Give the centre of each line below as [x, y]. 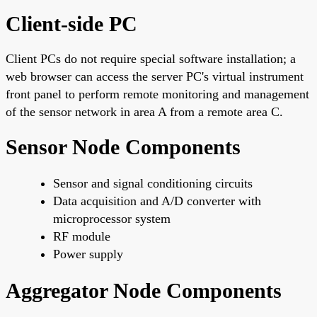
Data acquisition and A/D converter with [157, 201]
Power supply [88, 254]
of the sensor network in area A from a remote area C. [144, 111]
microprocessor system [112, 218]
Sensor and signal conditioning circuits [153, 183]
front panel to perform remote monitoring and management [157, 94]
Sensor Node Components [123, 146]
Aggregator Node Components [144, 290]
